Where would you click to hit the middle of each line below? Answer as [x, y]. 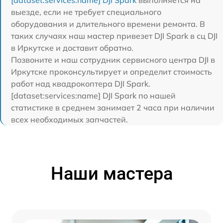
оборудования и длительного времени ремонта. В [108, 24]
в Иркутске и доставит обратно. [72, 48]
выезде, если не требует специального [86, 12]
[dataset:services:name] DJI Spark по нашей [93, 96]
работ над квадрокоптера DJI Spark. [81, 84]
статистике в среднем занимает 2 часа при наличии [113, 108]
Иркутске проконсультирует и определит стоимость [111, 72]
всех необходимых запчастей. [69, 119]
